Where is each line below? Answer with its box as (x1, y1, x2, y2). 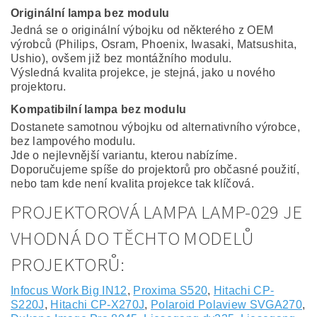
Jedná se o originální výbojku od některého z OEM (11, 24, 274, 37)
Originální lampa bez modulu (11, 6, 170, 19)
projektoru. (11, 81, 67, 93)
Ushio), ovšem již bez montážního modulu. (11, 52, 232, 65)
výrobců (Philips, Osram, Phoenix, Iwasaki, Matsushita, (11, 38, 297, 51)
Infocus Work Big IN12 (11, 284, 127, 297)
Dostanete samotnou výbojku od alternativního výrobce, (11, 121, 300, 134)
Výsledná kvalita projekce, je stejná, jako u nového (11, 67, 276, 79)
